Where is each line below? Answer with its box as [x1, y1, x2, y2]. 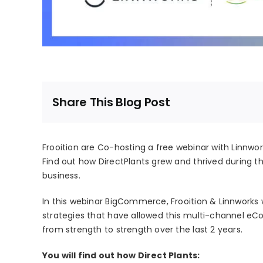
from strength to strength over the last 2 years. [42, 224, 243, 236]
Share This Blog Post [52, 94, 170, 111]
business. [42, 170, 80, 182]
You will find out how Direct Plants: [42, 249, 200, 262]
